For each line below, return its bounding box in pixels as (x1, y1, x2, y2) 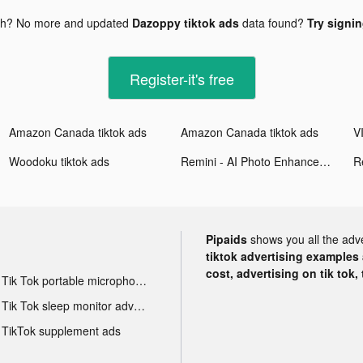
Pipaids (206, 230, 247, 247)
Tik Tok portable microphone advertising (135, 271, 147, 288)
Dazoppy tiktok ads (131, 14, 239, 31)
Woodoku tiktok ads (9, 152, 110, 169)
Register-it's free (129, 67, 234, 89)
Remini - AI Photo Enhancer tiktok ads (319, 152, 331, 169)
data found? (238, 14, 307, 31)
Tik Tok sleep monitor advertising (133, 297, 145, 314)
